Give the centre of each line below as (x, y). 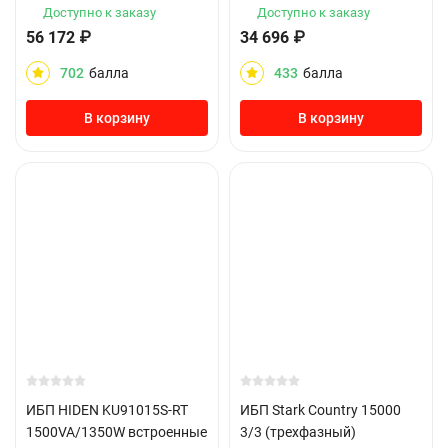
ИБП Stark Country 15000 (320, 410)
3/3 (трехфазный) (298, 432)
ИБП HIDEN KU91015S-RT (107, 410)
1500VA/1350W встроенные (116, 432)
